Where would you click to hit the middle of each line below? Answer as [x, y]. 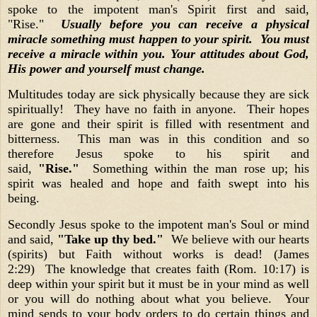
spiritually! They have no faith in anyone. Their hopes [158, 109]
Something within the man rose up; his [198, 169]
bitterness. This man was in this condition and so [158, 139]
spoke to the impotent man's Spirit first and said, [158, 9]
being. [27, 198]
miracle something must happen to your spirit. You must [158, 39]
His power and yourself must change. [110, 68]
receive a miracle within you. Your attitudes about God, [158, 53]
